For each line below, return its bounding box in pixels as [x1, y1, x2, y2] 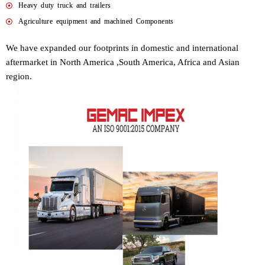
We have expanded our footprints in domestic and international [6, 43, 238, 53]
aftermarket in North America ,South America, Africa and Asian [6, 57, 240, 67]
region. [6, 72, 32, 82]
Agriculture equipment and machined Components [18, 17, 174, 26]
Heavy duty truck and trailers [18, 1, 111, 10]
